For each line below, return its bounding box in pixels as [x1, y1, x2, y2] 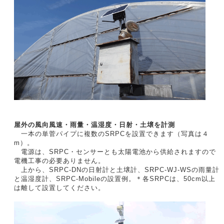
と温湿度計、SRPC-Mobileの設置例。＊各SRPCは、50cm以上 [14, 174, 215, 182]
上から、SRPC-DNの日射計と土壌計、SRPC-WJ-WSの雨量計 [14, 165, 219, 173]
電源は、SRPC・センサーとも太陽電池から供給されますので [14, 147, 216, 155]
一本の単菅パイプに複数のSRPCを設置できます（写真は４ [14, 129, 209, 137]
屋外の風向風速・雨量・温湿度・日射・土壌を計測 [14, 120, 175, 128]
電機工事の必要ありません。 [14, 156, 105, 164]
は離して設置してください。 [14, 183, 105, 191]
